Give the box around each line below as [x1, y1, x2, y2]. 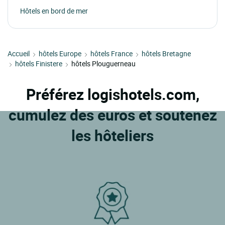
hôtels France [90, 49, 133, 59]
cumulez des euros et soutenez [8, 104, 217, 126]
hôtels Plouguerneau [71, 59, 136, 69]
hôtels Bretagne [142, 49, 191, 59]
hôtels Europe [39, 49, 81, 59]
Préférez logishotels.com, [26, 84, 199, 105]
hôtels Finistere [15, 59, 62, 69]
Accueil [8, 49, 30, 59]
